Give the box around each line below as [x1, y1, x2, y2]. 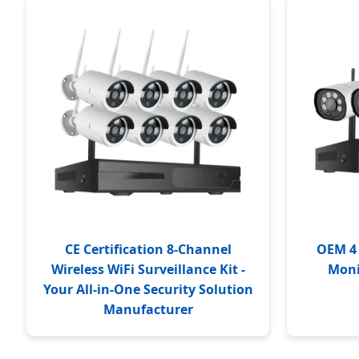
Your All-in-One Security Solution [42, 280, 253, 298]
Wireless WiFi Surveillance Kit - [50, 260, 245, 278]
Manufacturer [103, 301, 193, 318]
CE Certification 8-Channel [64, 240, 232, 258]
